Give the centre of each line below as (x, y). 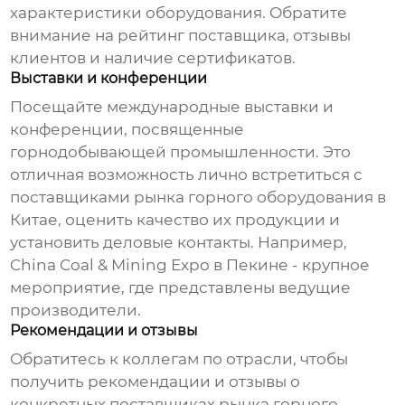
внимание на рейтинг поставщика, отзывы (181, 36)
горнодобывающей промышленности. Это (181, 152)
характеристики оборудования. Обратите (179, 13)
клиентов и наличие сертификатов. (153, 58)
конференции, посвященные (127, 130)
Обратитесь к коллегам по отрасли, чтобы (179, 359)
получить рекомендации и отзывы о (155, 382)
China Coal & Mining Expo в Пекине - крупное (190, 265)
